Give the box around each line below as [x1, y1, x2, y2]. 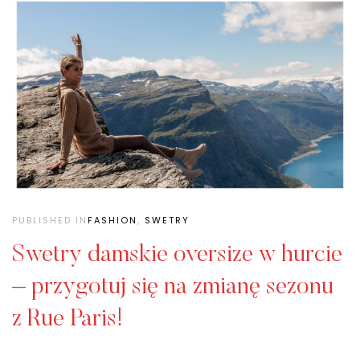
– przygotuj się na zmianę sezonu [12, 275, 333, 300]
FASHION [88, 213, 137, 227]
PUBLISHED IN [12, 213, 88, 227]
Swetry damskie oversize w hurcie [12, 243, 342, 268]
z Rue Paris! [12, 307, 123, 332]
